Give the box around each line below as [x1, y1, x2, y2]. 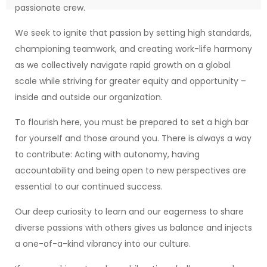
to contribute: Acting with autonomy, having [15, 148, 200, 160]
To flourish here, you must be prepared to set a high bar [15, 116, 249, 128]
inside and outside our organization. [15, 91, 163, 103]
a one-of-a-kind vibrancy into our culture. [15, 238, 191, 250]
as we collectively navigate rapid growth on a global [15, 59, 231, 71]
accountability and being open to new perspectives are [15, 164, 246, 176]
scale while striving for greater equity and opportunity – [15, 75, 246, 87]
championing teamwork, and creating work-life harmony [15, 43, 252, 55]
